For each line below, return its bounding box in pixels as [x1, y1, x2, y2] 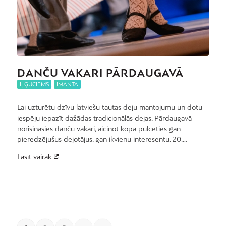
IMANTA [56, 81, 78, 87]
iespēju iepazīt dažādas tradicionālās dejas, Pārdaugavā [17, 114, 192, 122]
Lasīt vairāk [17, 152, 51, 161]
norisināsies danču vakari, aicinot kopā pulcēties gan [17, 124, 181, 133]
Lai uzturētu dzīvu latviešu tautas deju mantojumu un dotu [17, 103, 202, 111]
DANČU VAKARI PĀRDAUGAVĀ [17, 67, 184, 79]
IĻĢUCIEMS [19, 81, 49, 87]
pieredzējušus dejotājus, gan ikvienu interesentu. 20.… [17, 135, 187, 143]
